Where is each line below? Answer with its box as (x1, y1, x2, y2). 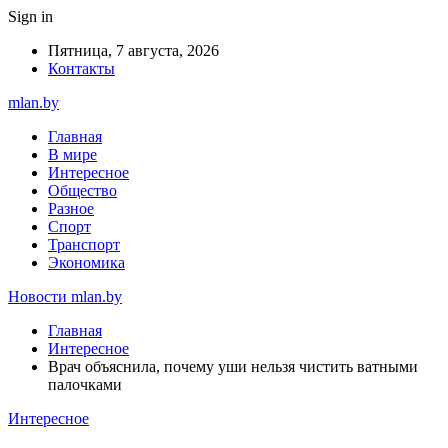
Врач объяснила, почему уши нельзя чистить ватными (48, 358, 418, 375)
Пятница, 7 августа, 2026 (48, 42, 219, 59)
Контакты (48, 60, 115, 77)
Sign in (8, 8, 53, 25)
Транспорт (48, 236, 120, 253)
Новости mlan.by (8, 288, 122, 305)
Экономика (48, 254, 125, 271)
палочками (48, 376, 122, 393)
